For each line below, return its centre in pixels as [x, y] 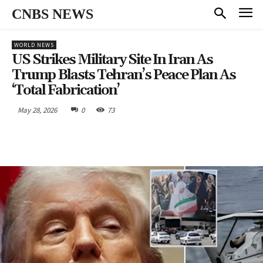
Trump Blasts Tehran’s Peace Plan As [124, 75]
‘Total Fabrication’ [65, 90]
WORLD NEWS [34, 45]
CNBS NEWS [53, 14]
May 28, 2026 [37, 110]
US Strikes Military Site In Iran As [112, 60]
